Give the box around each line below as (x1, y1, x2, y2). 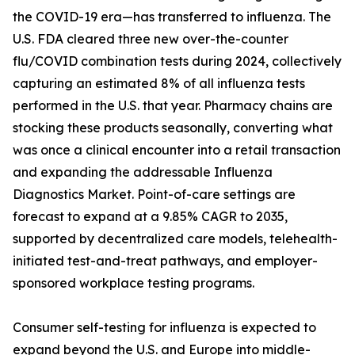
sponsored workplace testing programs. (13, 275, 254, 292)
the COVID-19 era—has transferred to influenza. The (13, 9, 331, 25)
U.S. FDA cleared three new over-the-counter (13, 31, 288, 48)
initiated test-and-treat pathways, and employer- (13, 253, 318, 269)
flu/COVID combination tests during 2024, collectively (13, 53, 342, 70)
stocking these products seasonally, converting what (13, 120, 333, 136)
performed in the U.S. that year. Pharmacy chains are (13, 97, 333, 114)
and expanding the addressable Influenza (13, 164, 273, 181)
